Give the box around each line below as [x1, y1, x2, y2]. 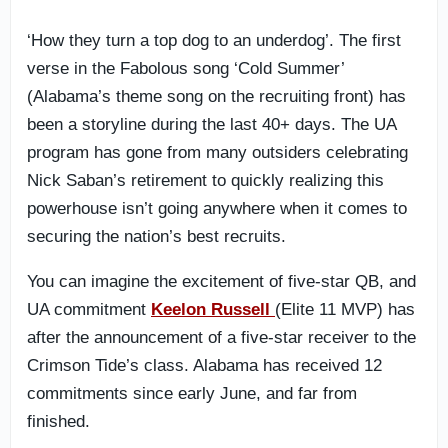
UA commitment [27, 299, 151, 319]
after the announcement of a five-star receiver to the [27, 327, 416, 347]
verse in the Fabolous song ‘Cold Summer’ [27, 58, 344, 78]
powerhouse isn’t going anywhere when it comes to [27, 198, 407, 218]
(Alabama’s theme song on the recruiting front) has [27, 86, 406, 106]
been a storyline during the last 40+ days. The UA [27, 114, 396, 134]
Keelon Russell [151, 299, 275, 319]
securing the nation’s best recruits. [27, 226, 286, 246]
